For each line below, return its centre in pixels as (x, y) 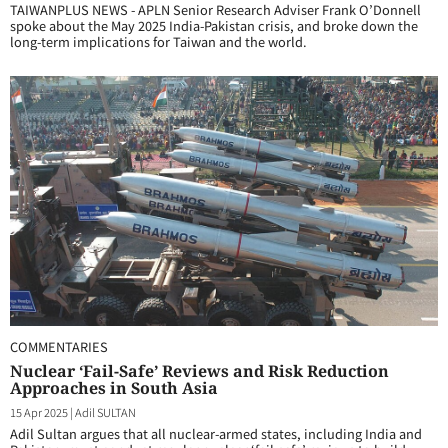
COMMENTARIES (59, 346)
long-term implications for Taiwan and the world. (158, 41)
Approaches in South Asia (114, 388)
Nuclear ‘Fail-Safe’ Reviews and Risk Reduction (199, 371)
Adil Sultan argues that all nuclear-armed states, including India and (216, 433)
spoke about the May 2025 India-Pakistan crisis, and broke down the (214, 25)
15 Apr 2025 (39, 412)
